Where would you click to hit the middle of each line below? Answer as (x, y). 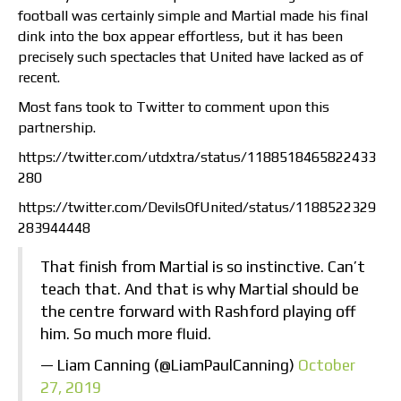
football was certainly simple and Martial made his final (193, 16)
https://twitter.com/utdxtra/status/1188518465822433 (197, 158)
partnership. (57, 128)
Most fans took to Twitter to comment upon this (174, 107)
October (327, 366)
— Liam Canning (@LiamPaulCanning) (169, 366)
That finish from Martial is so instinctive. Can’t (203, 267)
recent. (39, 78)
